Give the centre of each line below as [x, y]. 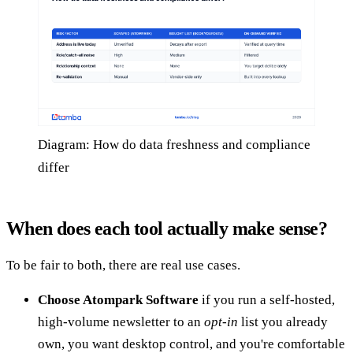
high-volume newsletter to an [121, 321]
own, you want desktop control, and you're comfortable [191, 344]
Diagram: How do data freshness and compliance [174, 144]
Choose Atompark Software [118, 299]
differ [54, 167]
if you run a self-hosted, [267, 299]
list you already [283, 321]
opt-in [221, 321]
